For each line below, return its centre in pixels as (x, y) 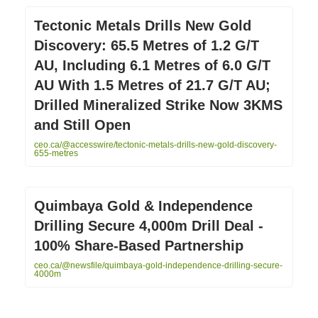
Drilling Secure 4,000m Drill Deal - (149, 225)
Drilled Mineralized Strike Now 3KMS (158, 105)
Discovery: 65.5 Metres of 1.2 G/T (147, 45)
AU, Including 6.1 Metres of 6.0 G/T (152, 65)
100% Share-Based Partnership (139, 245)
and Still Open (82, 125)
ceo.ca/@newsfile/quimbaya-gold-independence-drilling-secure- (158, 265)
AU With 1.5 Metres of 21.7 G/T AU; (152, 85)
